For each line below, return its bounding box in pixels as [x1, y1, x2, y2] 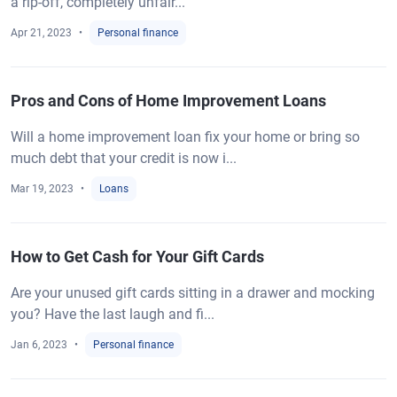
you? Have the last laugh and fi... [11, 305, 214, 323]
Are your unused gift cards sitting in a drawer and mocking [11, 284, 375, 301]
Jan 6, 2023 [11, 338, 67, 351]
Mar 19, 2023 [11, 182, 74, 195]
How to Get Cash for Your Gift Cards [11, 246, 264, 266]
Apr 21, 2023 [11, 26, 72, 39]
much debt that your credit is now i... [11, 149, 237, 167]
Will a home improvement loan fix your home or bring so [11, 128, 360, 145]
